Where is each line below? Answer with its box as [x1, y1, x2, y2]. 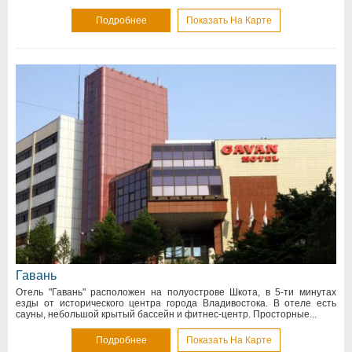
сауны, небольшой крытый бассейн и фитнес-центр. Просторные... [16, 309, 317, 321]
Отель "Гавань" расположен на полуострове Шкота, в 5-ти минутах [16, 287, 336, 299]
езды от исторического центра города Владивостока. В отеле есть [16, 298, 336, 310]
